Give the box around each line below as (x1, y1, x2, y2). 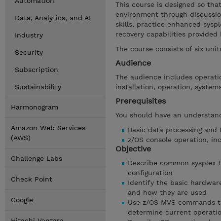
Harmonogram (11, 103, 58, 111)
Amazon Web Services (11, 124, 85, 132)
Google (11, 196, 33, 204)
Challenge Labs (11, 154, 62, 162)
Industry (15, 31, 43, 39)
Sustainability (15, 83, 61, 91)
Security (15, 48, 43, 56)
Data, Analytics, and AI (15, 14, 91, 22)
